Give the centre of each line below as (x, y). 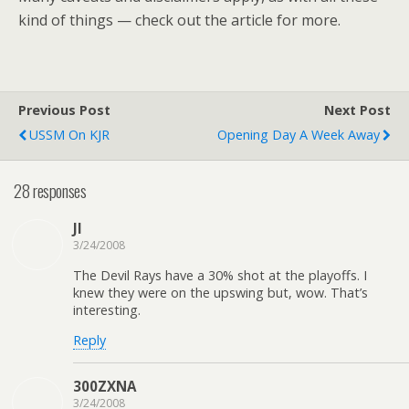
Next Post (357, 110)
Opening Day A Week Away (299, 135)
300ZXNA (105, 386)
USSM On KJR (69, 135)
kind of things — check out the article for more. (179, 20)
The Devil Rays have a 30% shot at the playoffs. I (220, 275)
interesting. (107, 309)
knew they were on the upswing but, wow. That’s (220, 292)
